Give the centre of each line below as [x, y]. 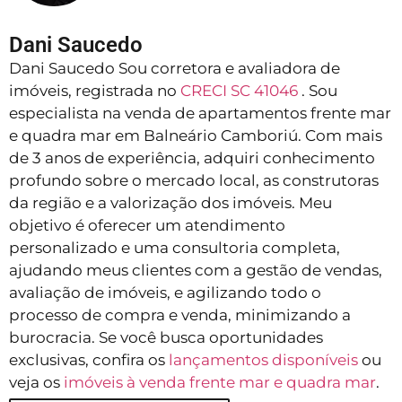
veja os [36, 382]
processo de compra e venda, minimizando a [180, 315]
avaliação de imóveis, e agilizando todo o [165, 292]
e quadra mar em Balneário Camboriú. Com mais [196, 135]
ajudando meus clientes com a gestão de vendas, [196, 270]
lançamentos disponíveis [263, 359]
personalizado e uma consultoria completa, [175, 247]
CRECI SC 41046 [241, 90]
